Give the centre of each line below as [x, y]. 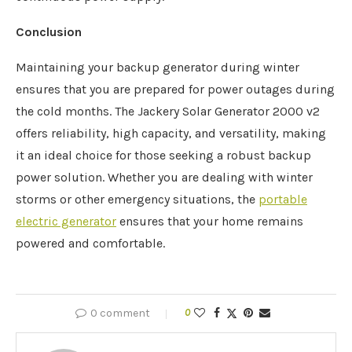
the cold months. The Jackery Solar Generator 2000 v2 [168, 111]
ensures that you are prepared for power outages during [175, 89]
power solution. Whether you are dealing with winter [164, 177]
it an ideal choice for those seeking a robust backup [163, 155]
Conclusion [49, 32]
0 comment [120, 313]
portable [283, 199]
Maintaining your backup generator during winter [158, 67]
